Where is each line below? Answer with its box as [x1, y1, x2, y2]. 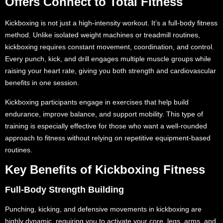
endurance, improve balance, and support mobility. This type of [5, 110, 203, 118]
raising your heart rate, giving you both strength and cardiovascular [5, 67, 216, 75]
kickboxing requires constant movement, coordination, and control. [5, 43, 214, 51]
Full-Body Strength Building [5, 185, 124, 195]
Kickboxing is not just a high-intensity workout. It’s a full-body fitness [5, 19, 218, 27]
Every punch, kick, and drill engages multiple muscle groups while [5, 55, 211, 63]
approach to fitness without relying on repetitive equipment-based [5, 133, 211, 142]
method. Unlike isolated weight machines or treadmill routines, [5, 31, 200, 39]
